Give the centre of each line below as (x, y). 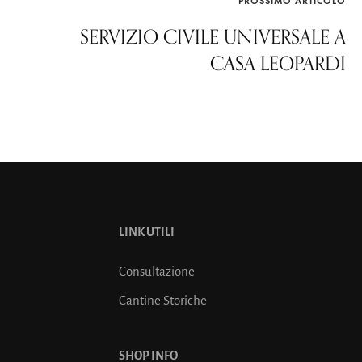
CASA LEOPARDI (278, 63)
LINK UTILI (147, 232)
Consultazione (157, 271)
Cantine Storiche (163, 301)
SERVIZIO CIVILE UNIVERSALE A (213, 37)
